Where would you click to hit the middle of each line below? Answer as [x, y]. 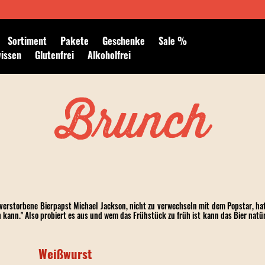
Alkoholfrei [109, 55]
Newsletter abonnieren [132, 36]
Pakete [75, 41]
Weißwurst [65, 253]
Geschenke [124, 41]
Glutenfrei [55, 55]
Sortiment [28, 41]
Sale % [173, 41]
